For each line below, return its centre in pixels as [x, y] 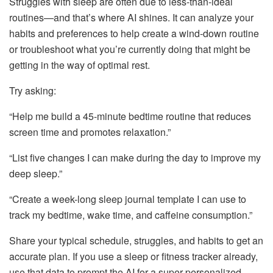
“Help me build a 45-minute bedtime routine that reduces [130, 116]
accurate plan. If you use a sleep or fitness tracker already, [133, 256]
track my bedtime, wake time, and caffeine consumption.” [131, 214]
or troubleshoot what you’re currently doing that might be [130, 49]
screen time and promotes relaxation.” [90, 132]
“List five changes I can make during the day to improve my [135, 157]
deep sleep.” [36, 173]
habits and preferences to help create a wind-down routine [134, 33]
